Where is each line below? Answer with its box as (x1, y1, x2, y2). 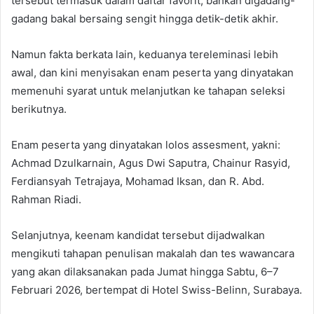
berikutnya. (11, 102, 67, 116)
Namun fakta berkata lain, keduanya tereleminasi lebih (11, 47, 278, 61)
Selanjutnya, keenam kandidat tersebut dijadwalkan (11, 228, 265, 242)
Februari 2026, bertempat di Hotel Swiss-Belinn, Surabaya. (11, 282, 302, 296)
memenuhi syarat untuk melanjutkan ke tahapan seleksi (11, 83, 285, 97)
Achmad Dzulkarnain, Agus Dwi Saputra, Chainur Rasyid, (11, 156, 290, 170)
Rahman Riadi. (11, 192, 81, 206)
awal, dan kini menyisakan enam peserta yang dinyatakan (11, 65, 294, 79)
